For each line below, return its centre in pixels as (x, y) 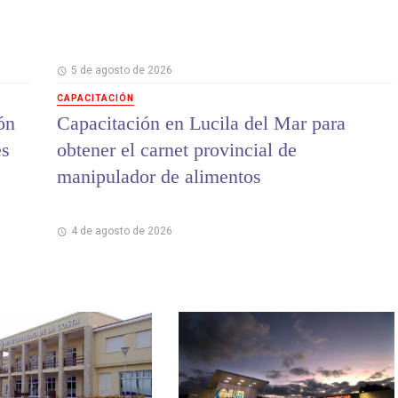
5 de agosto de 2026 (121, 71)
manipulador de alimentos (159, 176)
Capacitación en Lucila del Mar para (201, 123)
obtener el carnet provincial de (177, 149)
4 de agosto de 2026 (121, 231)
